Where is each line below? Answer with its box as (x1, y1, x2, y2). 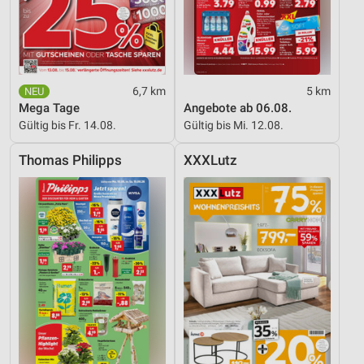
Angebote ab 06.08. (184, 100, 292, 115)
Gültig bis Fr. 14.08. (19, 118, 116, 132)
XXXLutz (184, 152, 237, 168)
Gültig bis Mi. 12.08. (184, 118, 284, 132)
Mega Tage (19, 100, 80, 115)
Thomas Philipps (19, 152, 122, 168)
